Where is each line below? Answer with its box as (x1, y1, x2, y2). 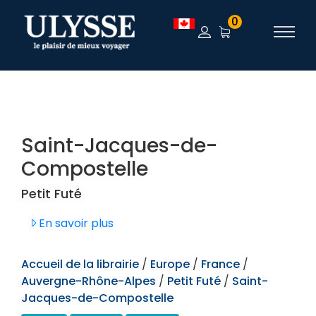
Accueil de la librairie (21, 256, 139, 272)
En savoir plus (36, 215, 114, 231)
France (201, 256, 240, 272)
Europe (150, 256, 193, 272)
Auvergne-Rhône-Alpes (21, 273, 156, 289)
